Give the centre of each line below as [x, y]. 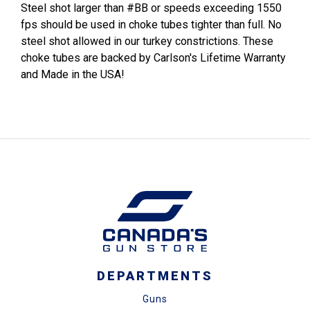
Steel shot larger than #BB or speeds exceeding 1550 [151, 8]
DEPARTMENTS [155, 276]
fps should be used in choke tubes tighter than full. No [151, 25]
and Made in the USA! [73, 75]
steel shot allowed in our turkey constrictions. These [147, 42]
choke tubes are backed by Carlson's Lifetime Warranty [153, 58]
